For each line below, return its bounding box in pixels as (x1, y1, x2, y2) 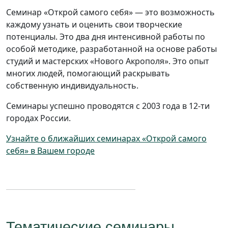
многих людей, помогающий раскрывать (6, 68, 170, 79)
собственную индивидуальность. (6, 80, 138, 92)
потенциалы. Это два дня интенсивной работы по (6, 31, 205, 43)
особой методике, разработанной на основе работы (6, 43, 217, 55)
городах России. (6, 112, 71, 124)
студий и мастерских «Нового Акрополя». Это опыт (6, 55, 209, 67)
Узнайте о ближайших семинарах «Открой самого (6, 133, 207, 145)
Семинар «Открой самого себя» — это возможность (6, 7, 215, 18)
